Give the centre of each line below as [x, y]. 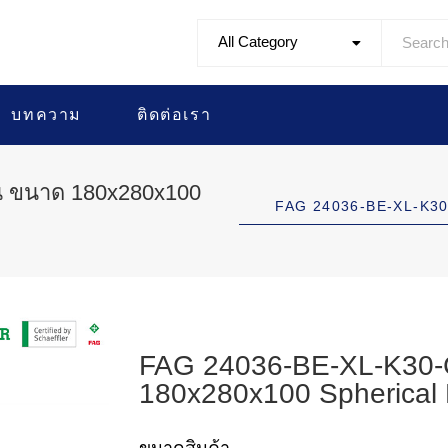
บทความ [47, 114]
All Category [258, 41]
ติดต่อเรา [174, 114]
